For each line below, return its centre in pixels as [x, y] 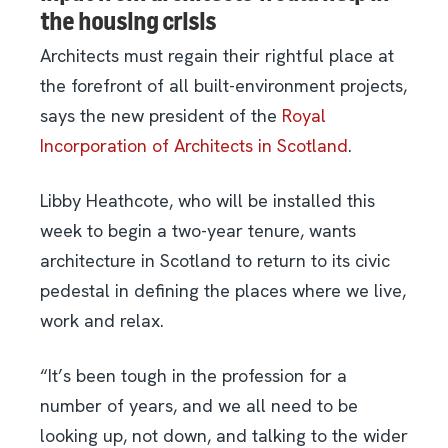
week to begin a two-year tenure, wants [198, 231]
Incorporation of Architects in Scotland [194, 146]
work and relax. [102, 321]
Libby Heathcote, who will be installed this [207, 201]
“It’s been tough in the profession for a [193, 376]
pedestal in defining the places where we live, [223, 291]
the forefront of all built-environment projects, [223, 86]
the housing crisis [128, 22]
